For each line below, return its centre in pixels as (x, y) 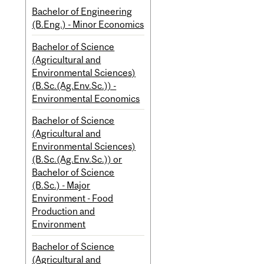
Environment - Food (73, 198)
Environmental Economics (86, 98)
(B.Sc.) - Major (61, 185)
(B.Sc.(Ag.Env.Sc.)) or (77, 159)
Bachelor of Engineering (82, 11)
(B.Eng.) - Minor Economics (88, 24)
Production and (64, 211)
